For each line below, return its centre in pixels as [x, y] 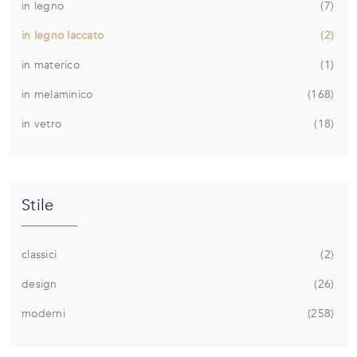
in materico [51, 65]
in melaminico [57, 95]
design [39, 284]
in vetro [41, 124]
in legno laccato [63, 36]
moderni [43, 314]
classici [39, 255]
